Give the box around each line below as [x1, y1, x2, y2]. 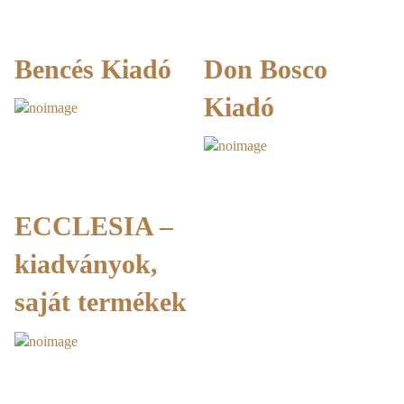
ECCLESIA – [14, 211, 173, 242]
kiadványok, [14, 249, 158, 280]
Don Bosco [203, 54, 327, 84]
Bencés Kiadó [14, 54, 171, 84]
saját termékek [14, 287, 187, 317]
